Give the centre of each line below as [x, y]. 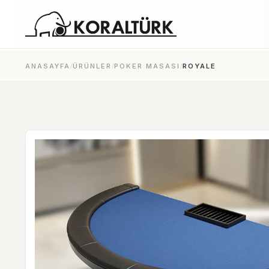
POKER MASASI [147, 66]
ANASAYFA [48, 66]
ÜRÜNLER [92, 66]
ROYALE [199, 66]
